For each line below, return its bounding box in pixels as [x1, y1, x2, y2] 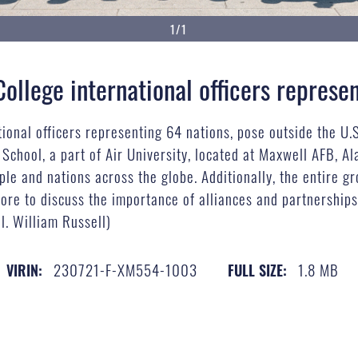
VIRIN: [6, 259, 42, 280]
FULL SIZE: [227, 259, 287, 280]
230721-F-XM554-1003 [53, 257, 197, 280]
